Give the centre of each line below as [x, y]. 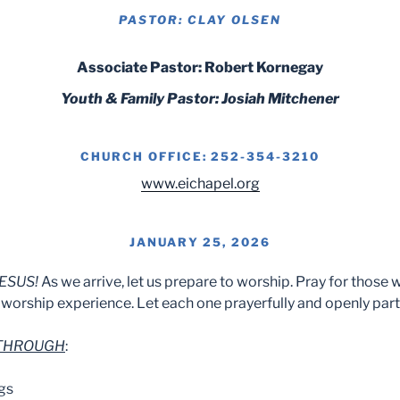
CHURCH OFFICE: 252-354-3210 [200, 157]
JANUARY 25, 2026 [200, 242]
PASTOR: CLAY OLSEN [200, 20]
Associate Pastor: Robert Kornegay [200, 67]
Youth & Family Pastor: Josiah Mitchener [200, 98]
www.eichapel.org [200, 183]
